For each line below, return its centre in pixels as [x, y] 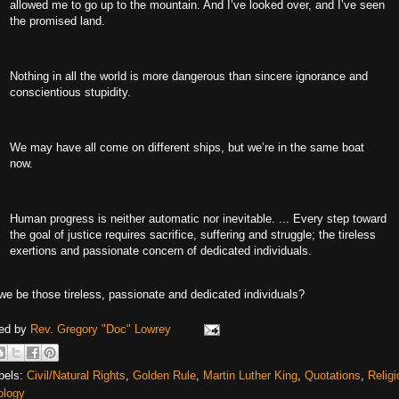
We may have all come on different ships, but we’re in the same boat [187, 147]
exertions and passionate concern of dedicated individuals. [161, 251]
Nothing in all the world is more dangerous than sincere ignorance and [189, 76]
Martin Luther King [250, 375]
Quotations [333, 375]
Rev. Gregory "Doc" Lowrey [102, 329]
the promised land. [57, 21]
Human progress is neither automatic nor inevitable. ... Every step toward [198, 219]
